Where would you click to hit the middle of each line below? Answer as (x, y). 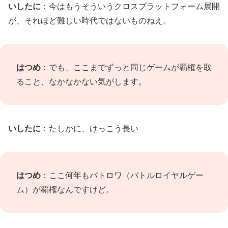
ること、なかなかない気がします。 (81, 81)
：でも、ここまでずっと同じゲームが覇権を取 (126, 67)
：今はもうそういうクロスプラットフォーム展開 (130, 6)
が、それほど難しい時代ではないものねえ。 (90, 20)
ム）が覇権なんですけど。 (65, 189)
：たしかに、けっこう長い (90, 128)
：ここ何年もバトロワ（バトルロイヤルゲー (122, 175)
